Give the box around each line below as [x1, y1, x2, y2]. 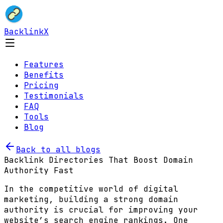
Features [24, 59, 64, 70]
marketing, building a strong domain [4, 194, 178, 205]
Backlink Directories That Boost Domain [4, 155, 193, 165]
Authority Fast [4, 165, 74, 176]
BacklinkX [4, 26, 49, 37]
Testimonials [24, 91, 84, 101]
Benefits [24, 70, 64, 80]
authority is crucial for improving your [4, 205, 198, 215]
